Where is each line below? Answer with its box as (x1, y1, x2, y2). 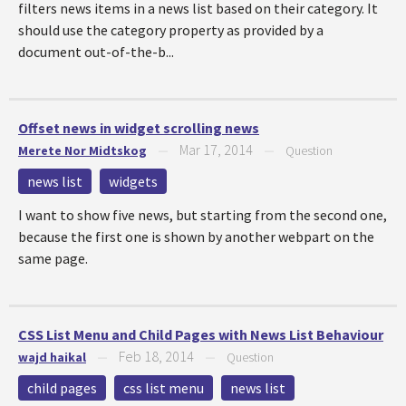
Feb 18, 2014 (119, 347, 194, 365)
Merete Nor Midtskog (18, 142, 147, 159)
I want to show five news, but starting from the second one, (18, 206, 387, 224)
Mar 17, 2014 (179, 140, 253, 159)
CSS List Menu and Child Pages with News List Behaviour (18, 325, 383, 343)
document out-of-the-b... (18, 43, 174, 61)
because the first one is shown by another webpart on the (18, 227, 374, 246)
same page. (18, 249, 88, 267)
